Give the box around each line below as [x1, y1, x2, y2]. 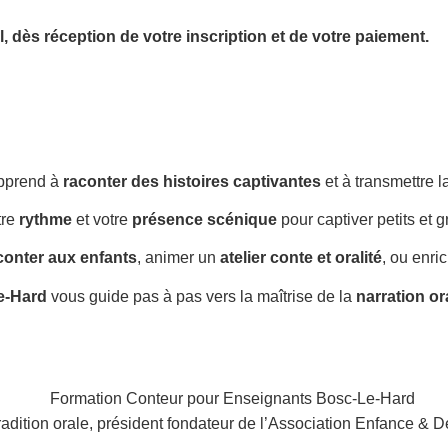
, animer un [137, 249, 220, 267]
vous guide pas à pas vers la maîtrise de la [47, 287, 356, 305]
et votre [72, 210, 132, 228]
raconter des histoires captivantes [63, 172, 321, 190]
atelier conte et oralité [220, 249, 382, 267]
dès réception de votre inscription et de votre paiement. [12, 28, 429, 46]
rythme [19, 210, 72, 228]
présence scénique [132, 210, 277, 228]
